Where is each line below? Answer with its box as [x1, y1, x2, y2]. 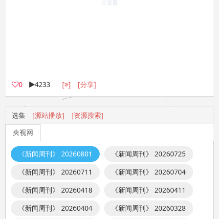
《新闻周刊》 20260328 [111, 203, 186, 213]
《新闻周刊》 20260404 [18, 203, 92, 213]
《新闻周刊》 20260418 [18, 185, 92, 195]
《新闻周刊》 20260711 [18, 167, 92, 176]
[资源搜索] [71, 110, 104, 120]
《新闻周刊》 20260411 [111, 185, 186, 195]
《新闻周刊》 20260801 [18, 149, 92, 158]
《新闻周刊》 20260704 [111, 167, 186, 176]
